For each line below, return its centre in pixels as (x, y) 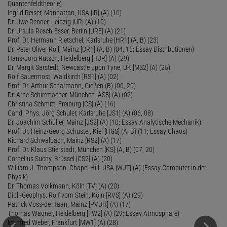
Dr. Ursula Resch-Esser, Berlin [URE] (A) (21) (67, 31)
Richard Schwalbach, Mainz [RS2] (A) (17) (65, 140)
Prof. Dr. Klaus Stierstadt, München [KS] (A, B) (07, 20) (81, 149)
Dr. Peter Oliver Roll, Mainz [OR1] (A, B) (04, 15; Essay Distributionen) (101, 49)
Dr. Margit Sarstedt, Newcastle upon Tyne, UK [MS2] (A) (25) (89, 67)
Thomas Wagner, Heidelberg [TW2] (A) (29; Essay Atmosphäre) (93, 213)
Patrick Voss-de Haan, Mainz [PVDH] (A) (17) (69, 204)
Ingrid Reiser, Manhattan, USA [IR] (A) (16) (65, 12)
